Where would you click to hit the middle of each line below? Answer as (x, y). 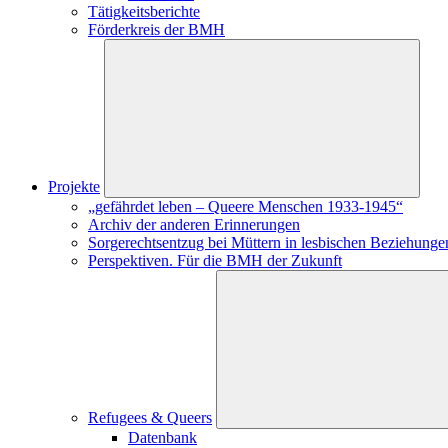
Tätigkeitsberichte (144, 11)
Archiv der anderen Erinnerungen (194, 224)
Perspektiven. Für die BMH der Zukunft (215, 260)
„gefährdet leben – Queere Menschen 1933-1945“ (245, 206)
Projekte (74, 186)
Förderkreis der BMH (156, 29)
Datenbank (162, 437)
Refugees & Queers (150, 417)
